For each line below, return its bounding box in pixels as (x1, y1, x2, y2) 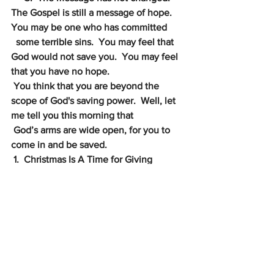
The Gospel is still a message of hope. (11, 7, 177, 18)
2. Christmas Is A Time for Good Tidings (12, 183, 183, 194)
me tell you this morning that (11, 110, 136, 120)
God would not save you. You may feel (11, 51, 180, 62)
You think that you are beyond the (13, 81, 161, 91)
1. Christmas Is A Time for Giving (13, 154, 152, 165)
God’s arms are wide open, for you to (13, 125, 172, 135)
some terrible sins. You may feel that (16, 37, 176, 47)
